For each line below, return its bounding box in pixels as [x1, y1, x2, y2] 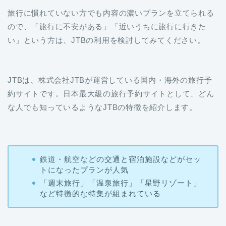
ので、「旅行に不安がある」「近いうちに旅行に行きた [8, 22, 206, 31]
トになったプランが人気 [39, 165, 129, 174]
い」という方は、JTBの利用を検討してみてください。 [8, 35, 205, 44]
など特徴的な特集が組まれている [39, 189, 161, 198]
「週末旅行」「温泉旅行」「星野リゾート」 [39, 178, 201, 187]
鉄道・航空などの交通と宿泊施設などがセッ [39, 154, 201, 163]
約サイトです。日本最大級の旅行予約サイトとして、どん [8, 89, 214, 98]
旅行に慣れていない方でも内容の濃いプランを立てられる [8, 8, 214, 17]
